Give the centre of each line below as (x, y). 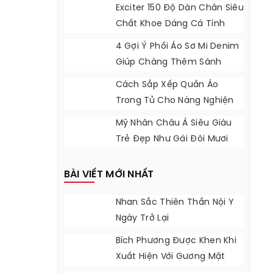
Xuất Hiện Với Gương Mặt (170, 257)
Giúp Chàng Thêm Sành (168, 62)
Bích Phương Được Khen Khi (176, 241)
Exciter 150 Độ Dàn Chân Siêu (179, 8)
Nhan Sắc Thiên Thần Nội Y (175, 203)
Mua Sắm (136, 117)
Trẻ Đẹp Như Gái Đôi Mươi (172, 139)
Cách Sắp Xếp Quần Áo (167, 85)
